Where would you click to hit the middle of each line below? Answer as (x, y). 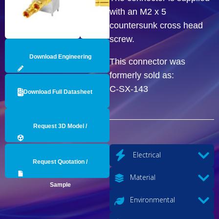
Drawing (60, 79)
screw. (122, 39)
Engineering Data (60, 149)
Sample (60, 185)
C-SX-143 (129, 89)
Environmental (152, 200)
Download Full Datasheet (58, 92)
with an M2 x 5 (138, 11)
